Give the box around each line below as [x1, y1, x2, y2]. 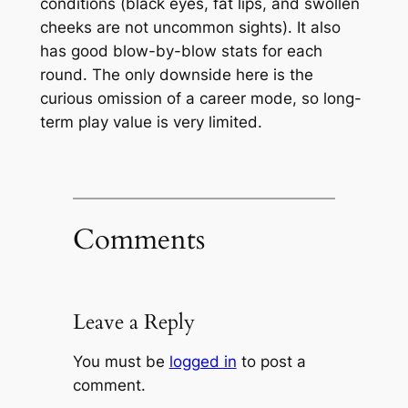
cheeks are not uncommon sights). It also [39, 18, 341, 37]
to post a [236, 352, 306, 371]
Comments [72, 219, 205, 259]
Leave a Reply [72, 307, 195, 336]
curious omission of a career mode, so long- [39, 89, 362, 108]
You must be [72, 352, 169, 371]
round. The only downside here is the [39, 66, 313, 85]
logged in [168, 352, 237, 371]
